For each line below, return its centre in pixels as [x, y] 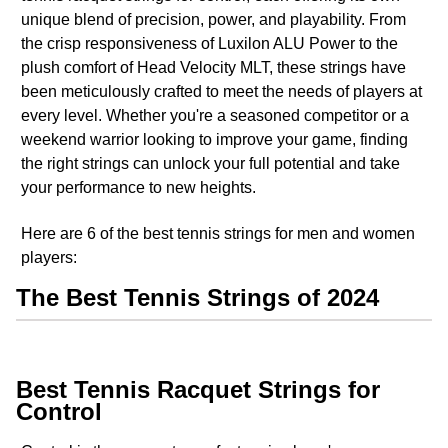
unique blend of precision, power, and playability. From [213, 20]
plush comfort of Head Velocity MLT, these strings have [213, 68]
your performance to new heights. [138, 188]
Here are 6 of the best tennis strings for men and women [218, 234]
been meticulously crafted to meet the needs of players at [221, 92]
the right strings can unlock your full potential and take [210, 164]
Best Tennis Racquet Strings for [198, 390]
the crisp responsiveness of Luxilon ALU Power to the [209, 44]
